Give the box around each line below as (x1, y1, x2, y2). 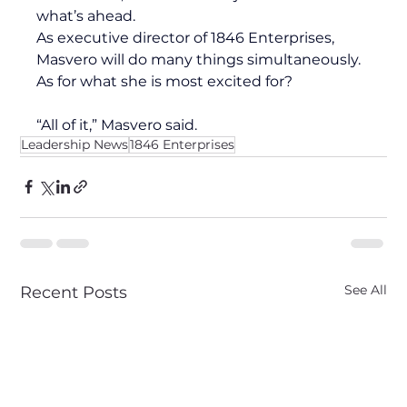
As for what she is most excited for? (36, 72, 293, 90)
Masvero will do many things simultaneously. (36, 50, 365, 68)
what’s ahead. (36, 6, 140, 25)
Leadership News (21, 135, 129, 153)
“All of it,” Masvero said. (36, 115, 198, 134)
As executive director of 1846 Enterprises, (36, 28, 339, 46)
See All (343, 281, 387, 298)
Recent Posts (20, 282, 128, 303)
